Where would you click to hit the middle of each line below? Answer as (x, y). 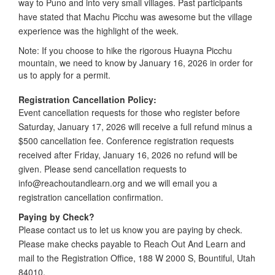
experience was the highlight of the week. (99, 30)
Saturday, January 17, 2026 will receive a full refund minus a (135, 126)
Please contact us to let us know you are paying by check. (130, 229)
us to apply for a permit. (64, 75)
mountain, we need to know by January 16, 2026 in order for (136, 62)
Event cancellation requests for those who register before (129, 112)
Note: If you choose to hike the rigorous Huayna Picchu (125, 50)
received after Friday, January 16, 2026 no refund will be (128, 154)
